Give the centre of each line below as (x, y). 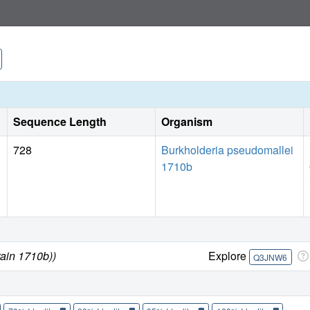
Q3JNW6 (271, 257)
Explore (228, 256)
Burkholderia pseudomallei (227, 150)
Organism (187, 122)
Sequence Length (60, 122)
